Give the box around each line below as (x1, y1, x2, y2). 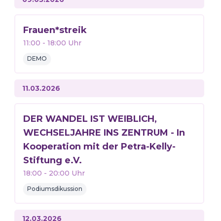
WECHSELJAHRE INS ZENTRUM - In (23, 127, 185, 138)
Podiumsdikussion (27, 185, 82, 192)
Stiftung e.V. (23, 155, 82, 166)
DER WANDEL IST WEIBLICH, (23, 113, 157, 124)
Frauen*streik (23, 25, 87, 36)
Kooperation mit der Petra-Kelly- (23, 141, 176, 152)
